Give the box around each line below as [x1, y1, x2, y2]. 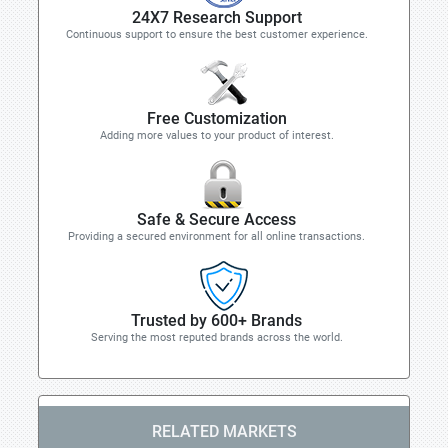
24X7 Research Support [131, 8, 302, 27]
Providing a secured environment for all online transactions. [68, 230, 365, 243]
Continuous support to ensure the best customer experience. [65, 28, 368, 41]
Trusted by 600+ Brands [131, 311, 302, 330]
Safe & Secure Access [137, 210, 296, 229]
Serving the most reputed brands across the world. [90, 331, 343, 344]
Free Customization [146, 109, 287, 128]
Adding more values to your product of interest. [99, 129, 334, 142]
